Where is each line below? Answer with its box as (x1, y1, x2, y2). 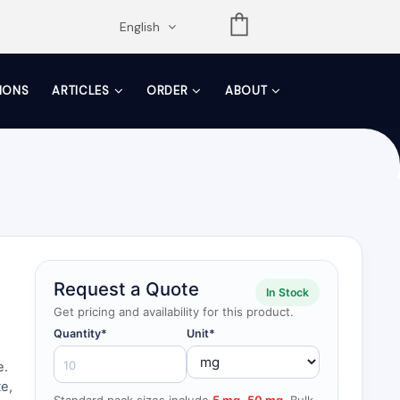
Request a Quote (54, 278, 199, 300)
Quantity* (54, 327, 107, 340)
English (120, 19, 163, 35)
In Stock (266, 286, 309, 299)
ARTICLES (52, 83, 110, 98)
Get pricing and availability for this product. (54, 304, 294, 319)
